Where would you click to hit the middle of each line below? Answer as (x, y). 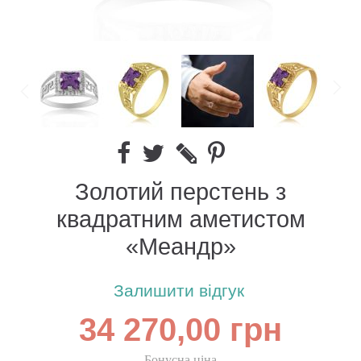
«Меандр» (180, 247)
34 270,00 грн (180, 331)
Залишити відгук (178, 292)
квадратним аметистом (180, 220)
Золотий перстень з (180, 193)
